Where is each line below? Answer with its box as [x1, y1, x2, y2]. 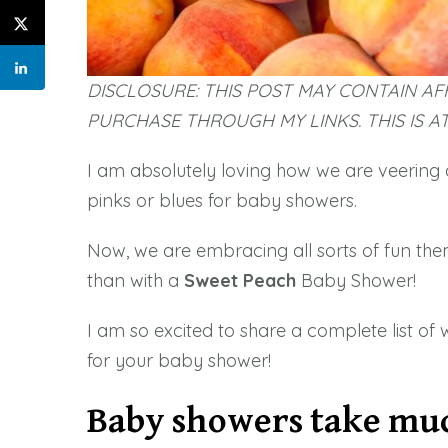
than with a [87, 269, 184, 293]
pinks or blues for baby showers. [87, 189, 357, 213]
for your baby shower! [87, 349, 271, 373]
